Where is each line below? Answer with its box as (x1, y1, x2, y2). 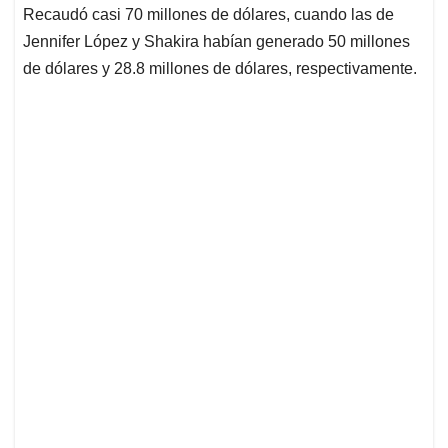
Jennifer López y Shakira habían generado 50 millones (23, 33, 410, 51)
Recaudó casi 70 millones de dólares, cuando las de (23, 6, 394, 24)
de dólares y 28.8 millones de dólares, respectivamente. (23, 60, 417, 78)
